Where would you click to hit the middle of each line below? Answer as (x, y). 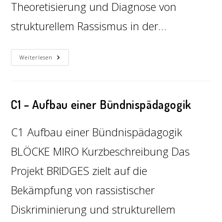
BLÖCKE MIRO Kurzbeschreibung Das (101, 151)
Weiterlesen (36, 57)
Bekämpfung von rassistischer (83, 190)
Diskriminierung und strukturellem (93, 209)
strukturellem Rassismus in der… (89, 26)
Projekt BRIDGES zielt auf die (79, 170)
